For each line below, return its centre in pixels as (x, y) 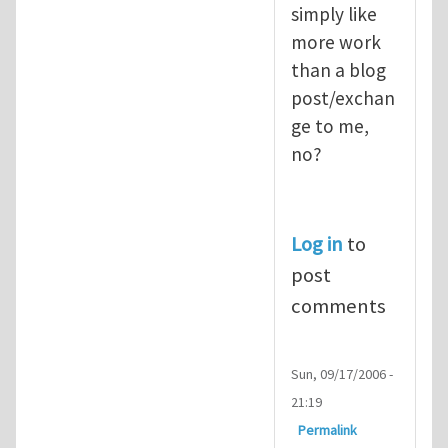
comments (338, 305)
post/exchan (343, 97)
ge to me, (330, 125)
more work (336, 41)
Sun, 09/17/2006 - (342, 374)
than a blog (338, 69)
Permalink (328, 430)
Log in (317, 243)
